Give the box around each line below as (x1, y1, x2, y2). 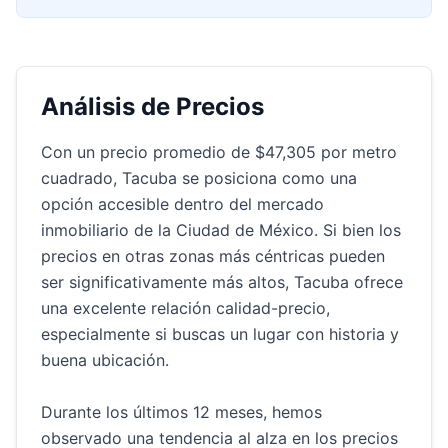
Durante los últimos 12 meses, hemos (41, 402, 322, 422)
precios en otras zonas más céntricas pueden (41, 246, 385, 266)
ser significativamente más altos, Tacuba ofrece (41, 272, 403, 292)
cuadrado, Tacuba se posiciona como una (41, 168, 357, 188)
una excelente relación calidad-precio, (41, 298, 330, 318)
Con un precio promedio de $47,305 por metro (41, 142, 397, 162)
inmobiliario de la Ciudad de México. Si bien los (41, 220, 401, 240)
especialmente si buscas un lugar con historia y (41, 324, 399, 344)
